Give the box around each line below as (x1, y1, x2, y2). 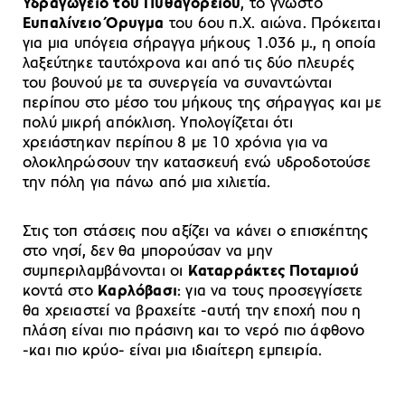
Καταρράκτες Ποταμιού (187, 262, 359, 280)
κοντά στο (23, 282, 99, 300)
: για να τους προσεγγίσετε (177, 282, 363, 300)
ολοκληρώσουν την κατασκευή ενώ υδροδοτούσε (23, 154, 371, 172)
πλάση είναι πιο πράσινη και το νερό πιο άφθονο (23, 322, 365, 340)
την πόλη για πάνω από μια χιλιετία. (23, 174, 271, 192)
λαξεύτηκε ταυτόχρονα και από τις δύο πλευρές (23, 54, 355, 72)
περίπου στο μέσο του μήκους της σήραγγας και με (23, 94, 381, 112)
